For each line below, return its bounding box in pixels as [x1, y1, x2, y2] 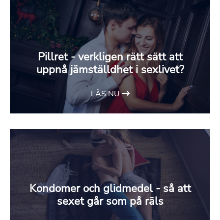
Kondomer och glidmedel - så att [29, 181, 191, 196]
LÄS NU [90, 88, 122, 100]
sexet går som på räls [56, 194, 164, 209]
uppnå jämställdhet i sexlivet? [36, 62, 184, 78]
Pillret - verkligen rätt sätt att [37, 50, 183, 65]
